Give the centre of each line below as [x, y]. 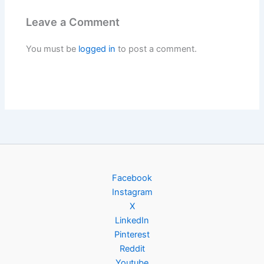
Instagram [132, 192]
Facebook [132, 178]
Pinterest [132, 235]
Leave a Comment [73, 22]
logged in [97, 49]
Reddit [132, 249]
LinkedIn [132, 221]
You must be [52, 49]
